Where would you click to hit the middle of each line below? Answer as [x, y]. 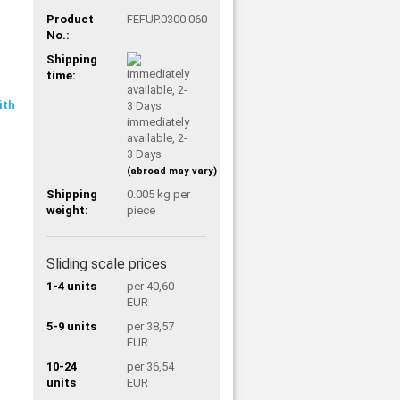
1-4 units [72, 286]
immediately [158, 121]
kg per [172, 194]
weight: [68, 210]
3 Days [144, 154]
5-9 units [72, 326]
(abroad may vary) [171, 171]
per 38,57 [150, 326]
